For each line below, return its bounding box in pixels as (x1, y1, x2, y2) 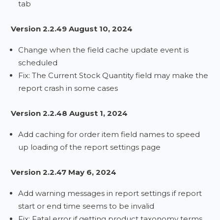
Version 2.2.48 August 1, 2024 (11, 109, 128, 118)
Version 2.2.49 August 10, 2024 (11, 24, 133, 33)
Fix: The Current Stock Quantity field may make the (18, 71, 209, 80)
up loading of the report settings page (18, 142, 161, 152)
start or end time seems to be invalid (18, 201, 155, 211)
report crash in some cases (18, 83, 118, 93)
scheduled (18, 58, 58, 67)
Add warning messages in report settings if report (18, 189, 202, 198)
